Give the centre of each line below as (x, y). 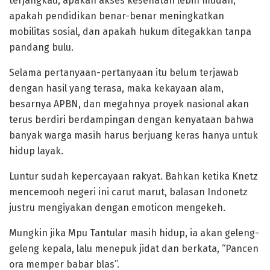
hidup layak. (36, 151)
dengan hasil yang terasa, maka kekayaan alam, (116, 89)
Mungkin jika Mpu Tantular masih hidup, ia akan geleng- (134, 233)
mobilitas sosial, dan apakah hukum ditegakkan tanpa (130, 32)
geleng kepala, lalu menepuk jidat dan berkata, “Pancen (134, 249)
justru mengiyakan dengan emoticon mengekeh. (117, 208)
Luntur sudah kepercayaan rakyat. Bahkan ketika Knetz (133, 177)
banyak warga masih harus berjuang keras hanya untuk (133, 136)
